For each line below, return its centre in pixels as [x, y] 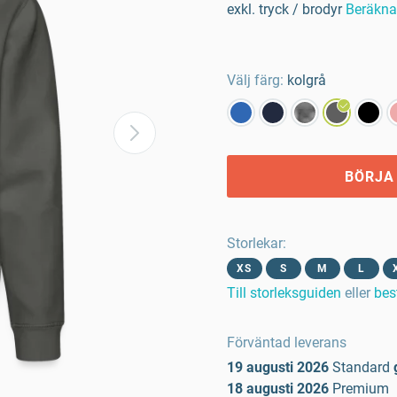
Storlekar [255, 243]
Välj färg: [255, 80]
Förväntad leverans [287, 343]
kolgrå [307, 80]
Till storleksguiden [284, 293]
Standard [361, 367]
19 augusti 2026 [278, 367]
